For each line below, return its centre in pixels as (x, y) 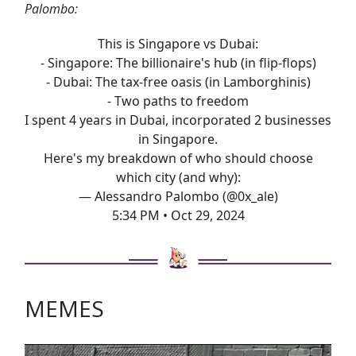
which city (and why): (178, 177)
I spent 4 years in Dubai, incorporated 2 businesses (178, 120)
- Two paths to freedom (178, 101)
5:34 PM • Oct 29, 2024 (178, 215)
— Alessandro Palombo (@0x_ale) (178, 196)
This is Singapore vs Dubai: (178, 43)
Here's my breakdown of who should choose (178, 158)
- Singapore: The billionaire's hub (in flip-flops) (178, 62)
